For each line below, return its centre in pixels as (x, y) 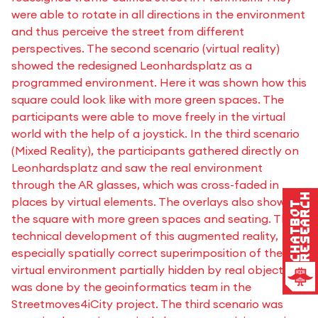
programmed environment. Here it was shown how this (159, 83)
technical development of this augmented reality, (145, 236)
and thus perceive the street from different (128, 32)
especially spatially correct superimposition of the (147, 253)
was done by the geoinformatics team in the (131, 287)
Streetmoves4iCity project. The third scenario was (147, 304)
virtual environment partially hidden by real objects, (152, 270)
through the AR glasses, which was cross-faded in (145, 185)
